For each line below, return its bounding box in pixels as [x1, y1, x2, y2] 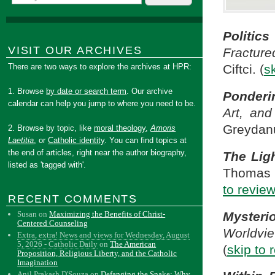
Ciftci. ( [223, 62, 264, 77]
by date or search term [46, 87, 127, 96]
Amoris [150, 123, 176, 133]
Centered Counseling [17, 219, 88, 228]
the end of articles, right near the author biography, [8, 148, 187, 157]
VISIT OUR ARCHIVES [8, 44, 142, 56]
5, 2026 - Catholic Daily [17, 239, 98, 249]
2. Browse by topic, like [8, 123, 95, 133]
